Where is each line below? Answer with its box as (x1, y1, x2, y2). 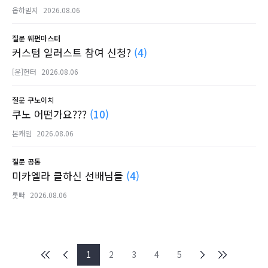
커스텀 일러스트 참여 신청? (12, 45, 134, 60)
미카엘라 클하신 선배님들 (12, 168, 126, 183)
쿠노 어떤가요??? (12, 106, 90, 121)
